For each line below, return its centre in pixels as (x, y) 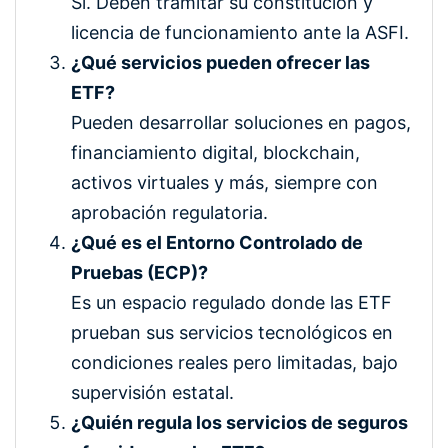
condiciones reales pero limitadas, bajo (234, 363)
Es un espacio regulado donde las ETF (231, 303)
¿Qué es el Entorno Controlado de (217, 243)
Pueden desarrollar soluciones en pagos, (241, 123)
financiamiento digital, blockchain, (215, 153)
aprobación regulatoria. (169, 213)
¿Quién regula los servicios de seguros (239, 423)
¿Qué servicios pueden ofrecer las (220, 63)
